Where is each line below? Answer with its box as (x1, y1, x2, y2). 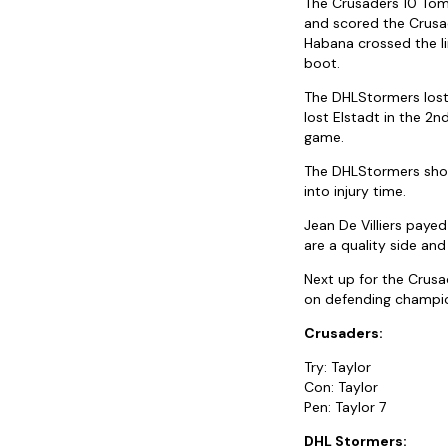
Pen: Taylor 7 (304, 398, 386, 417)
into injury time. (304, 182, 406, 201)
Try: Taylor (304, 358, 371, 377)
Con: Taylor (304, 378, 378, 397)
